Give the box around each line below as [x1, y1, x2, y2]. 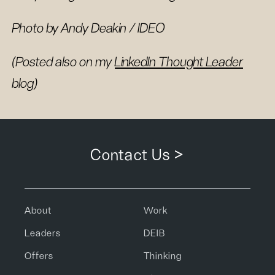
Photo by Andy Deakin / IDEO [12, 21, 165, 35]
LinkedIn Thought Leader [115, 55, 243, 69]
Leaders [25, 228, 61, 238]
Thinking [144, 251, 182, 261]
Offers [25, 251, 53, 261]
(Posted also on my [12, 55, 115, 69]
